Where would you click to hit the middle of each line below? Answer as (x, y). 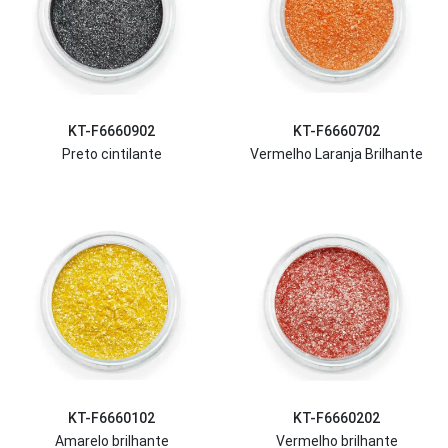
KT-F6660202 (336, 418)
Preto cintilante (111, 153)
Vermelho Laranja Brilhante (336, 153)
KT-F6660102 (111, 418)
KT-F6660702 (336, 131)
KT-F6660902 (111, 131)
